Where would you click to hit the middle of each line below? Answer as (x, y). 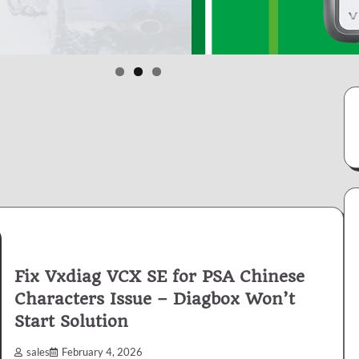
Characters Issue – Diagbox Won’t (155, 299)
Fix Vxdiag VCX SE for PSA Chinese (159, 277)
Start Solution (71, 322)
